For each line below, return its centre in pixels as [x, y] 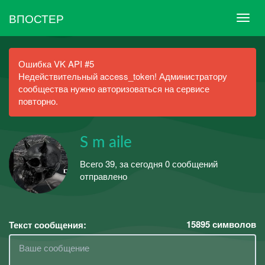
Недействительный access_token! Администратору [123, 76]
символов [233, 224]
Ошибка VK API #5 [56, 64]
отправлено [104, 176]
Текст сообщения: [48, 225]
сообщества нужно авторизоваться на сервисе [114, 88]
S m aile [106, 143]
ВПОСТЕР [36, 18]
